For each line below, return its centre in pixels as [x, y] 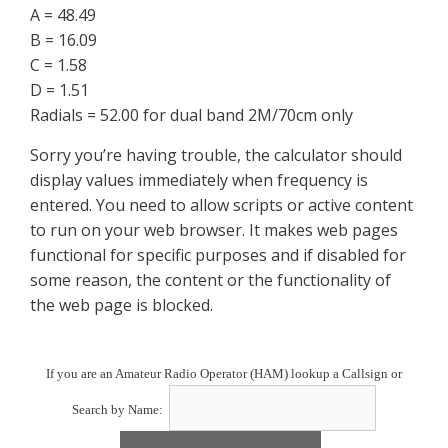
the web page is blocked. [121, 304]
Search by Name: [119, 409]
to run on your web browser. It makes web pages [214, 229]
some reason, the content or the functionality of [210, 279]
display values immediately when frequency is [199, 179]
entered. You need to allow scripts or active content [221, 204]
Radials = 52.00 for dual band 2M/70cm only [191, 115]
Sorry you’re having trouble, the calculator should [216, 154]
